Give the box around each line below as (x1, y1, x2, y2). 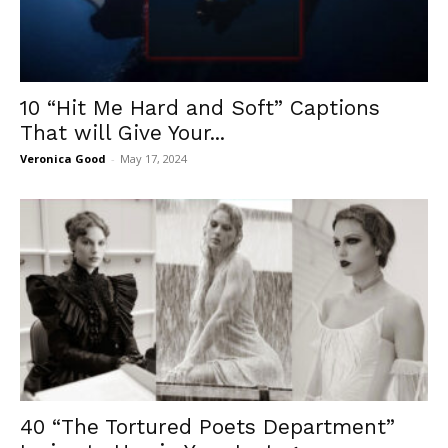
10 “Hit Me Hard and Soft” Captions (20, 95, 380, 121)
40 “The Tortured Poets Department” (20, 413, 395, 439)
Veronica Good (20, 151, 106, 167)
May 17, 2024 (120, 151, 187, 167)
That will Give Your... (20, 120, 225, 146)
